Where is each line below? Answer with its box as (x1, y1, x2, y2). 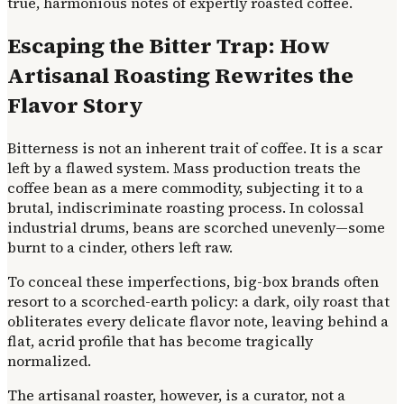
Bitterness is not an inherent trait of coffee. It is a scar (7, 137, 382, 158)
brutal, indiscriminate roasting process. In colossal (7, 197, 363, 217)
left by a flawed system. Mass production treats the (7, 157, 361, 178)
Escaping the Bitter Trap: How (7, 30, 330, 60)
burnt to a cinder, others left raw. (7, 236, 233, 257)
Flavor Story (7, 89, 143, 120)
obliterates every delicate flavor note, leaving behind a (7, 310, 389, 331)
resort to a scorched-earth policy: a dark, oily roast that (7, 290, 390, 311)
